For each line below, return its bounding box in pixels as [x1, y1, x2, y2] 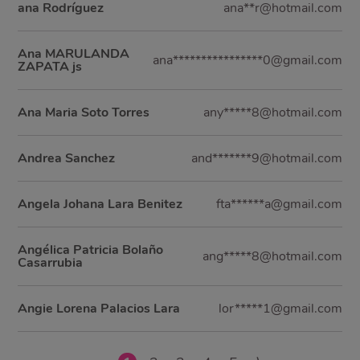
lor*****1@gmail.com [218, 300, 342, 318]
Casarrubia [18, 254, 84, 272]
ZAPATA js [18, 58, 83, 76]
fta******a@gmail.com [215, 195, 342, 214]
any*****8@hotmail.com [202, 104, 342, 122]
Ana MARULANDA [18, 45, 130, 63]
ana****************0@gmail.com [152, 51, 342, 70]
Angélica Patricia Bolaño [18, 241, 164, 260]
